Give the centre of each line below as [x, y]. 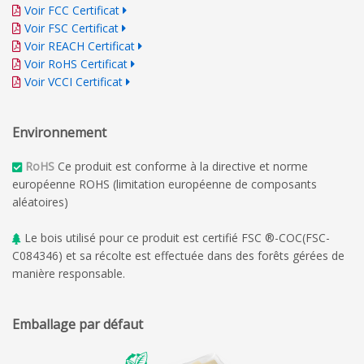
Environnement [59, 132]
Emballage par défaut [78, 324]
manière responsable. [69, 273]
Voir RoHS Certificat [76, 63]
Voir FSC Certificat [71, 28]
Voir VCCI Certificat [74, 81]
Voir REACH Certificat [80, 45]
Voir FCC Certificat [72, 10]
